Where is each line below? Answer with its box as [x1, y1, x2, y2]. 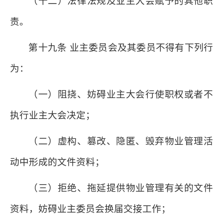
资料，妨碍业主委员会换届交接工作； [10, 204, 171, 214]
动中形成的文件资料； [10, 157, 105, 167]
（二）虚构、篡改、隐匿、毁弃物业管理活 [28, 136, 213, 146]
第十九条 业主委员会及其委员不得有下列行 [28, 42, 213, 53]
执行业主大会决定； [10, 110, 95, 120]
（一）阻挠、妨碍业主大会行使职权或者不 [28, 89, 213, 100]
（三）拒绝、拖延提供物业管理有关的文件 [28, 183, 213, 193]
